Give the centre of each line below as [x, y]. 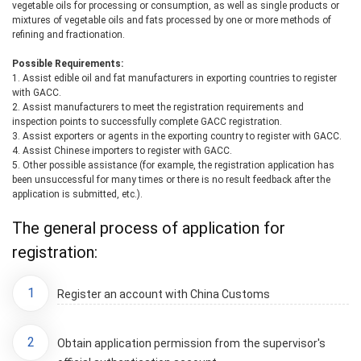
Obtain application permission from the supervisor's [191, 343]
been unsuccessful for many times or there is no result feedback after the [171, 180]
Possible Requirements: [68, 64]
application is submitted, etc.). [77, 194]
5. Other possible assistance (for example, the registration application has [173, 165]
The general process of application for [149, 228]
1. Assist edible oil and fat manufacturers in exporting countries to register [174, 78]
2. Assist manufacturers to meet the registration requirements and [158, 107]
